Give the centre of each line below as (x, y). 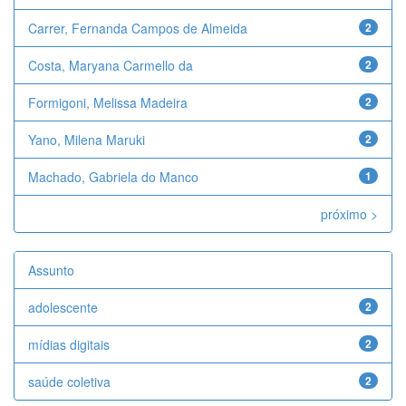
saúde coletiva (69, 382)
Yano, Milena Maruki (87, 140)
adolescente (63, 307)
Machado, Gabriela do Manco (113, 177)
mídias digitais (69, 344)
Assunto (51, 270)
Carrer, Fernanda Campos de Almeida (138, 28)
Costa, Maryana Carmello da (111, 65)
